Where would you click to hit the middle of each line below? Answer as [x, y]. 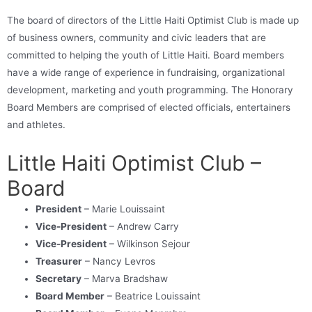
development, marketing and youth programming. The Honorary [150, 90]
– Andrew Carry [143, 226]
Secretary [59, 278]
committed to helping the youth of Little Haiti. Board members [146, 55]
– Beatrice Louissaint [153, 296]
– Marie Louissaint [124, 209]
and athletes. [36, 125]
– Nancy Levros [119, 261]
